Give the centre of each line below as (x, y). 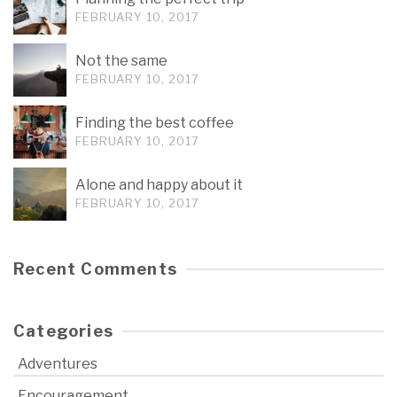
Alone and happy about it (159, 185)
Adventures (58, 364)
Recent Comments (95, 269)
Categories (63, 331)
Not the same (121, 61)
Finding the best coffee (155, 123)
